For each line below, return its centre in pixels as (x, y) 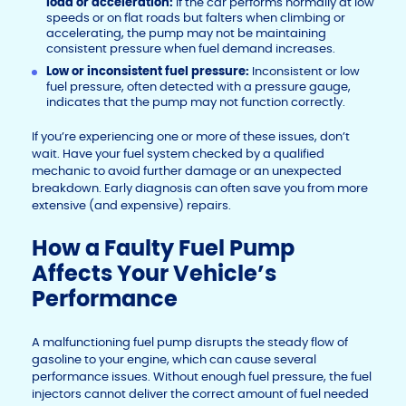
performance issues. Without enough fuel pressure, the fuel (202, 377)
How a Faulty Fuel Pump (163, 248)
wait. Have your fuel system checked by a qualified (178, 154)
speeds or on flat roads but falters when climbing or (196, 18)
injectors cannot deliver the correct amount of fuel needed (200, 394)
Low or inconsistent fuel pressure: (149, 72)
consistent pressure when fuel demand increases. (191, 49)
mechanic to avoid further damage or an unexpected (187, 171)
